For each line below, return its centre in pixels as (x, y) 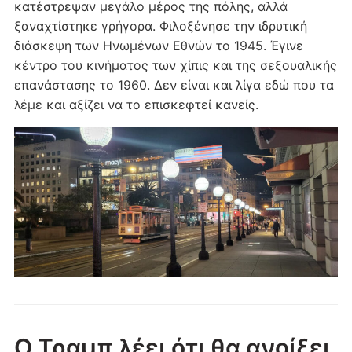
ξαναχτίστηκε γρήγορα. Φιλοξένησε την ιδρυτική (160, 26)
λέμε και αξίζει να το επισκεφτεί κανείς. (136, 105)
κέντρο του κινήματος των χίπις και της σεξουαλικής (175, 66)
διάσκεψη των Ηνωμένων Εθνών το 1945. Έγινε (158, 46)
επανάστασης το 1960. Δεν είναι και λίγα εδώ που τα (174, 85)
